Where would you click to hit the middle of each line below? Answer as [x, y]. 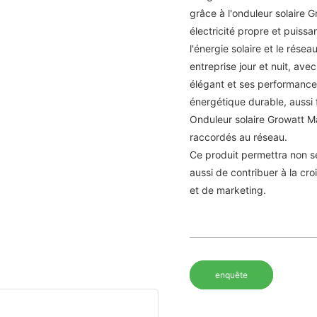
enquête [232, 275]
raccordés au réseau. [239, 137]
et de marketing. [228, 190]
